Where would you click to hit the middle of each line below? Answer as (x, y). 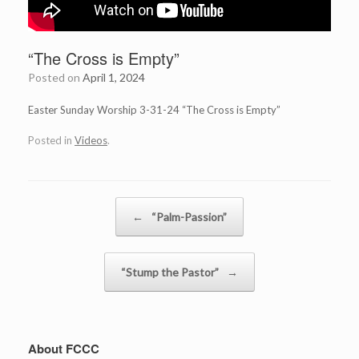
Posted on (59, 77)
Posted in (51, 141)
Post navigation (64, 205)
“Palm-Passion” (188, 217)
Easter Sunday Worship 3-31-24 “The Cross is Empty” (154, 109)
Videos (91, 141)
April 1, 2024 (114, 77)
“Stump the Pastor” (171, 272)
